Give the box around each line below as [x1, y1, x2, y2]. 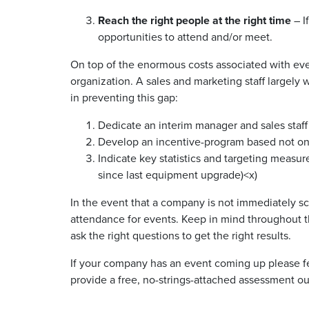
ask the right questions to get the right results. [70, 228, 291, 243]
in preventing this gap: [70, 90, 178, 106]
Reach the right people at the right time [98, 12, 291, 28]
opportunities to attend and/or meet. [98, 29, 272, 45]
